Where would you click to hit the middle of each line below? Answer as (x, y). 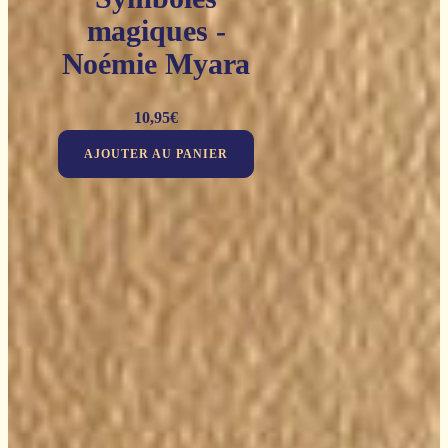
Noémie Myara (156, 64)
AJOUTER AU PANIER (156, 153)
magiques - (156, 31)
